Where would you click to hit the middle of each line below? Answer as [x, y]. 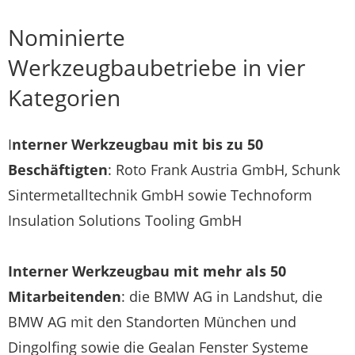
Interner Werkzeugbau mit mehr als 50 [147, 271]
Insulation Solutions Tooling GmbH [125, 220]
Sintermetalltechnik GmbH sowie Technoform [160, 195]
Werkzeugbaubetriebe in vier [157, 68]
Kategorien [64, 98]
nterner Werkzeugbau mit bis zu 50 [137, 144]
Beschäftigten [58, 169]
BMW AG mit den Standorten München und [152, 321]
